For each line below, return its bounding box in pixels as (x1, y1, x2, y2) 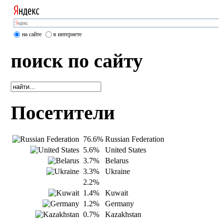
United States (105, 145, 147, 154)
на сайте (22, 30, 42, 38)
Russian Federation (105, 134, 165, 143)
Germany (105, 199, 134, 208)
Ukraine (105, 167, 131, 175)
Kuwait (105, 188, 129, 197)
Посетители (11, 101, 115, 124)
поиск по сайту (11, 50, 143, 72)
